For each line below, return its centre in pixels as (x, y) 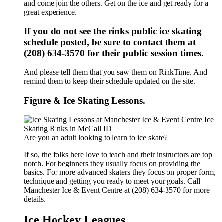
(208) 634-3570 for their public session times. (114, 53)
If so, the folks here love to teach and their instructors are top (118, 154)
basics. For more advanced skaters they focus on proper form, (120, 172)
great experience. (50, 12)
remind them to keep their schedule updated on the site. (110, 81)
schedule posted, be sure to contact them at (110, 42)
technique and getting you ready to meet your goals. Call (112, 181)
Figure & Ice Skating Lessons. (84, 100)
